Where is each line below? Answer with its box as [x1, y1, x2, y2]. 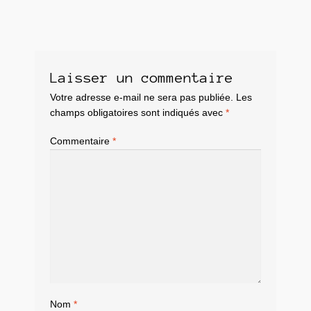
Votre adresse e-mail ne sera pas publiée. [49, 92, 233, 103]
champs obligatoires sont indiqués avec [49, 107, 226, 118]
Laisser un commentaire [49, 69, 233, 85]
